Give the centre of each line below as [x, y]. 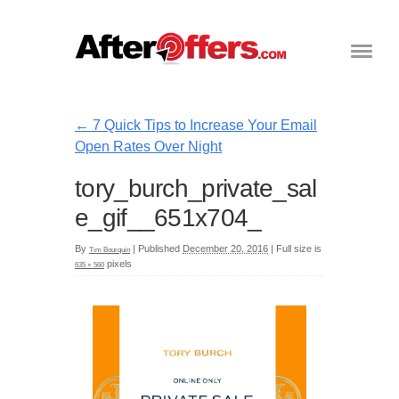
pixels [118, 264]
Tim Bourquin [110, 250]
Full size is [297, 249]
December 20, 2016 [225, 249]
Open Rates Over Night [148, 146]
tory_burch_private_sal [196, 188]
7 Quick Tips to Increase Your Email [203, 125]
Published [159, 249]
